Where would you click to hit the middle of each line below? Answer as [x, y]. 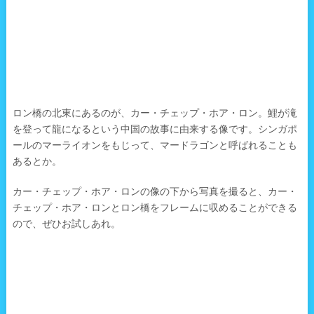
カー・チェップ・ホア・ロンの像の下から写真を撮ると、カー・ [155, 191]
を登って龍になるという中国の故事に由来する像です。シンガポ [155, 129]
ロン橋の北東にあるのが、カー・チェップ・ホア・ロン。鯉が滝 [155, 112]
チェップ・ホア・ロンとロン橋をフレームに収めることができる [155, 207]
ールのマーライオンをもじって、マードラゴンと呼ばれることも [155, 145]
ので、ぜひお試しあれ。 [66, 223]
